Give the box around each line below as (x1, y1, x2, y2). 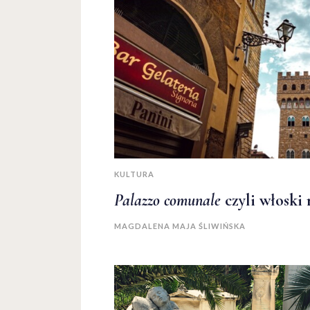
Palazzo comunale (114, 190, 221, 210)
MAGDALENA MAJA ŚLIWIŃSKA (114, 221, 246, 230)
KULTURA (114, 169, 154, 179)
